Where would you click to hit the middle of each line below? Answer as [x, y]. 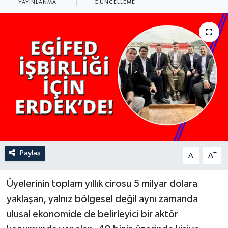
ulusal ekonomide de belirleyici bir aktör [92, 215]
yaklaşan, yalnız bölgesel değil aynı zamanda [102, 199]
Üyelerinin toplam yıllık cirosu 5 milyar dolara [102, 184]
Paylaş [30, 153]
